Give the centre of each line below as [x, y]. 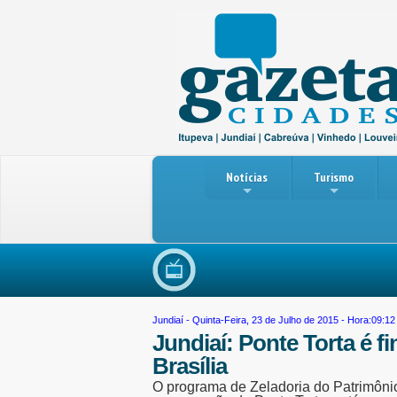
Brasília [190, 366]
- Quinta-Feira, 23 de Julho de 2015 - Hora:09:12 [289, 320]
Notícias [247, 177]
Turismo [334, 177]
